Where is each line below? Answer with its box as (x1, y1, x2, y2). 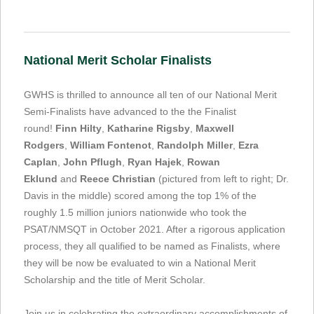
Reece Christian (80, 172, 156, 184)
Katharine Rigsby (107, 122, 190, 134)
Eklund (24, 172, 57, 184)
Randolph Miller (157, 139, 233, 151)
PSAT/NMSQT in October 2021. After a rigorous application (24, 223, 285, 235)
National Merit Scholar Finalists (24, 53, 212, 67)
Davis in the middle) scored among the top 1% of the (24, 189, 257, 201)
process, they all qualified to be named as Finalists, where (24, 240, 280, 252)
